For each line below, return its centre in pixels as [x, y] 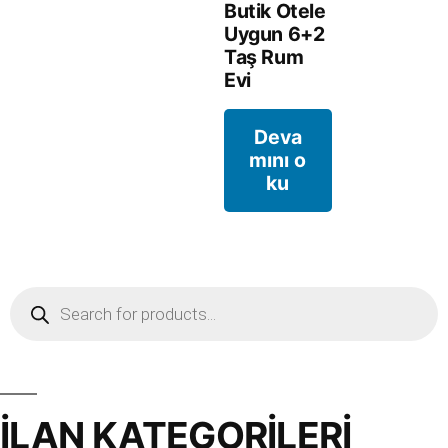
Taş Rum [264, 56]
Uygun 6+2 [274, 33]
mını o [278, 159]
